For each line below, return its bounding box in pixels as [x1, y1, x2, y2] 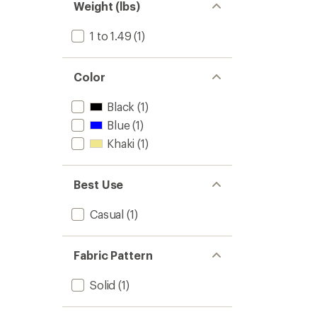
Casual [90, 207, 125, 221]
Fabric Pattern [74, 248, 153, 262]
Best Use [74, 178, 124, 191]
